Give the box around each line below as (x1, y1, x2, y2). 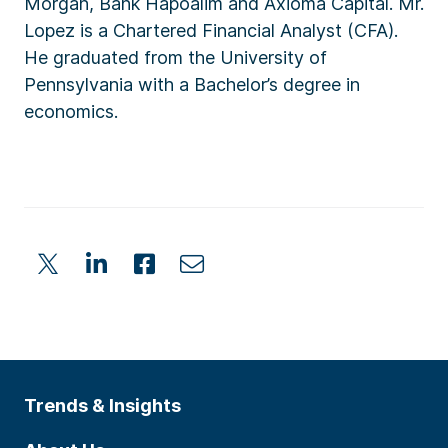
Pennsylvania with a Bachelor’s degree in (24, 74, 360, 95)
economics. (24, 101, 118, 122)
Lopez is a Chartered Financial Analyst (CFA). (24, 20, 398, 41)
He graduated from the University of (24, 47, 327, 68)
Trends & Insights (24, 395, 181, 416)
